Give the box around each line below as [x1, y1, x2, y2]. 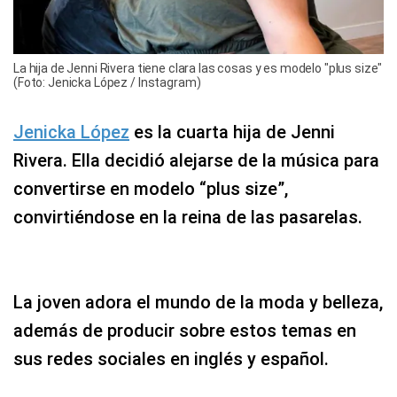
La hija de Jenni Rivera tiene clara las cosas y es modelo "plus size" [13, 61, 383, 75]
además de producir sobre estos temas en [13, 320, 356, 341]
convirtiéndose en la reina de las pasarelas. [13, 206, 362, 228]
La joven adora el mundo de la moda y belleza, [13, 292, 383, 313]
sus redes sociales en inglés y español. [13, 348, 329, 370]
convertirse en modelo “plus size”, [13, 178, 288, 199]
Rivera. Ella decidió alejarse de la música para [13, 150, 379, 171]
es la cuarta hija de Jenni [129, 121, 335, 143]
